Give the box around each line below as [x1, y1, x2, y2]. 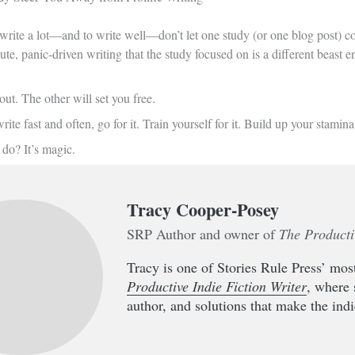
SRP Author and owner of [127, 223, 280, 243]
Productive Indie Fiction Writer [127, 276, 307, 296]
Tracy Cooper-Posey [127, 196, 280, 223]
